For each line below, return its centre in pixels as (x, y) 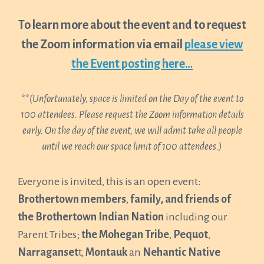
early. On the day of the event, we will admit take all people (132, 131)
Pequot (191, 235)
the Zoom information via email (103, 44)
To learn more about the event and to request (132, 25)
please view (214, 44)
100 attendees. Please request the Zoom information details (132, 115)
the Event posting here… (132, 64)
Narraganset (48, 252)
